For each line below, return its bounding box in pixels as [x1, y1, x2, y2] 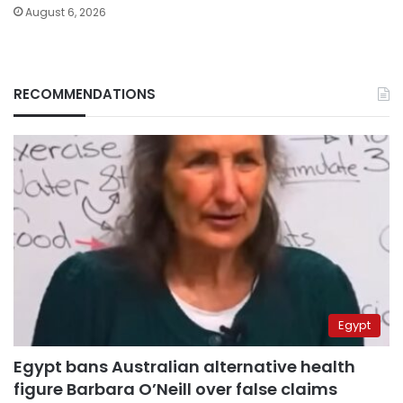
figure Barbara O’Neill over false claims [13, 378, 337, 401]
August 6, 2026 [25, 4, 106, 20]
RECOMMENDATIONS [13, 84, 156, 103]
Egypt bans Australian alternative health [13, 355, 355, 379]
